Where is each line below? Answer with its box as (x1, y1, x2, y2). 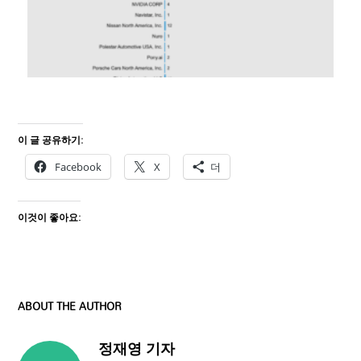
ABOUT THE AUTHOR (17, 296, 122, 317)
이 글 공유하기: (17, 130, 83, 150)
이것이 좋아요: (17, 207, 81, 227)
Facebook (54, 160, 102, 175)
